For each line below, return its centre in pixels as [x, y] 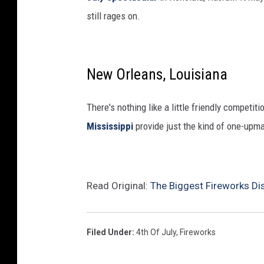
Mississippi [110, 126]
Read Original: [118, 186]
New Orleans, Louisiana [157, 75]
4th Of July [156, 232]
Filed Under [109, 232]
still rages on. [113, 16]
